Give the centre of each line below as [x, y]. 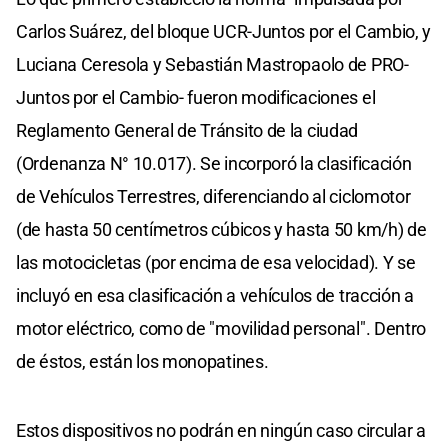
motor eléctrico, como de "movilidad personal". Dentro [221, 328]
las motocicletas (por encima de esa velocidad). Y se [216, 262]
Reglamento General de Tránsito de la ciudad [187, 130]
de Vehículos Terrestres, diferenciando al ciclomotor [213, 196]
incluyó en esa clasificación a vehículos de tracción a [215, 295]
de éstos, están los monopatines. [142, 361]
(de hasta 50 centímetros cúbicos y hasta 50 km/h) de [221, 229]
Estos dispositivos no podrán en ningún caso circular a [221, 430]
